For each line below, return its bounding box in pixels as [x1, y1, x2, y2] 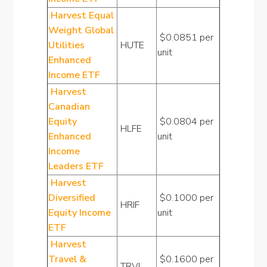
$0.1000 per [157, 191, 213, 204]
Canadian [48, 100, 90, 113]
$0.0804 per [157, 115, 213, 128]
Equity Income [48, 206, 111, 219]
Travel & [48, 253, 86, 266]
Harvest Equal [48, 9, 114, 22]
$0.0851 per [157, 31, 213, 44]
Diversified [48, 191, 95, 204]
